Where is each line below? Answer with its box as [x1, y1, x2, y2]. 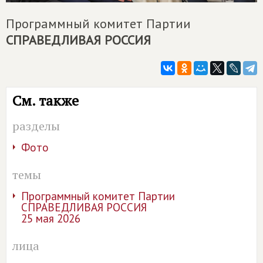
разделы [12, 117, 60, 134]
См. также [12, 90, 79, 110]
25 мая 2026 [21, 211, 80, 225]
